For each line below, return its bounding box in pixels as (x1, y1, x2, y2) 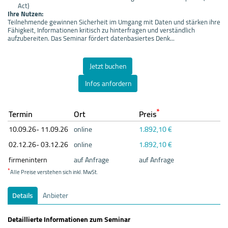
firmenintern (9, 153, 47, 166)
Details (12, 188, 33, 202)
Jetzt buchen (90, 59, 127, 73)
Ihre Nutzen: (8, 7, 43, 20)
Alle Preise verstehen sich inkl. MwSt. (10, 166, 98, 177)
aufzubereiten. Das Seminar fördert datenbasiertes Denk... (8, 32, 175, 44)
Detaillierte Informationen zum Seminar (8, 212, 130, 226)
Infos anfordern (84, 76, 132, 90)
